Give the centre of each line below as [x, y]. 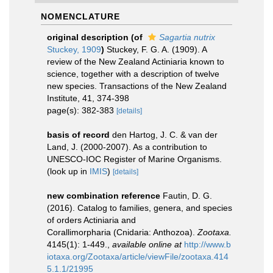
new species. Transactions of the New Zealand [137, 86]
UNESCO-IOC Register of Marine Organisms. [134, 159]
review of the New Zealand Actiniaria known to [136, 62]
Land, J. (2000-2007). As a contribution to [127, 147]
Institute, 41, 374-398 [88, 98]
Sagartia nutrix [187, 37]
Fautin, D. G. [187, 196]
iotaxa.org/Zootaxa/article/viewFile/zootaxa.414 [138, 257]
